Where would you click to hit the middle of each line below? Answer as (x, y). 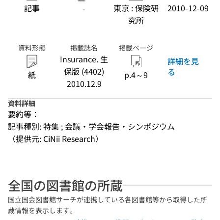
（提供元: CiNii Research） (55, 138)
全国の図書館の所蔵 (65, 185)
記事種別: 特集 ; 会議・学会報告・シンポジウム (91, 126)
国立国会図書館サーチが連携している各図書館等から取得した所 (108, 199)
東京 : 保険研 (136, 8)
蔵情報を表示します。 (42, 210)
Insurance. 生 (84, 59)
